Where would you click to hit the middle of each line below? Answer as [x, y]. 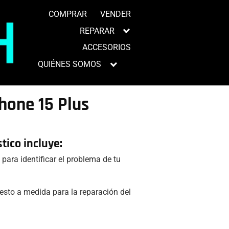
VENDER [116, 14]
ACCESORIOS [107, 48]
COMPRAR [68, 14]
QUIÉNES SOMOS [70, 64]
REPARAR [97, 31]
